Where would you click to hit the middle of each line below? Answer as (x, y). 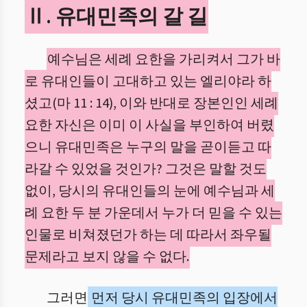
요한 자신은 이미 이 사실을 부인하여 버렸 (149, 125)
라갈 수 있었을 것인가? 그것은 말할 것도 (146, 169)
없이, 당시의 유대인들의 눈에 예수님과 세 (150, 191)
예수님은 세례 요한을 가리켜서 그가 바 (164, 60)
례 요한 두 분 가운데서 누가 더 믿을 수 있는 (153, 213)
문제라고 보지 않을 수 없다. (107, 257)
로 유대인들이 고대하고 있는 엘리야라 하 (148, 82)
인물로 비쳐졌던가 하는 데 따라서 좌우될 (148, 235)
